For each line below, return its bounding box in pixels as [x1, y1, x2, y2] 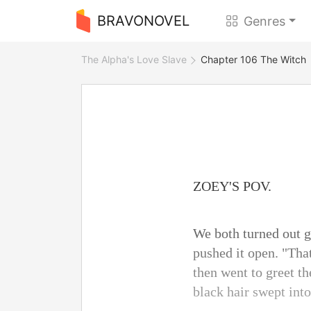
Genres [244, 13, 286, 28]
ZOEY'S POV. [193, 178, 271, 194]
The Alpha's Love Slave [81, 53, 187, 65]
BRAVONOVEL [96, 12, 190, 29]
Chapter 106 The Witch [201, 53, 306, 65]
